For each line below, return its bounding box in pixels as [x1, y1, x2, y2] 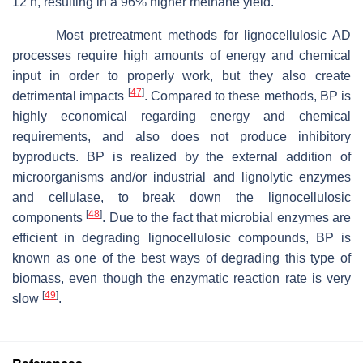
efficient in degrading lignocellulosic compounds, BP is [12, 231, 351, 246]
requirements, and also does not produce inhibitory [12, 130, 351, 144]
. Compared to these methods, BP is [143, 89, 351, 104]
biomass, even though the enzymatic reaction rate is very [12, 271, 351, 286]
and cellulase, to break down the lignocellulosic [12, 190, 351, 205]
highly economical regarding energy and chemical [12, 109, 351, 124]
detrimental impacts [12, 89, 128, 104]
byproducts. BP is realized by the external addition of [12, 150, 351, 164]
